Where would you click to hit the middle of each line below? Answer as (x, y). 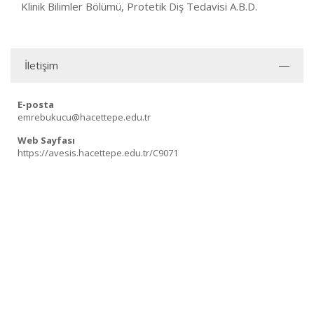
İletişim (41, 66)
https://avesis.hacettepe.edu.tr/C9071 (98, 153)
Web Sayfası (46, 141)
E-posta (36, 105)
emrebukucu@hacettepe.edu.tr (84, 117)
